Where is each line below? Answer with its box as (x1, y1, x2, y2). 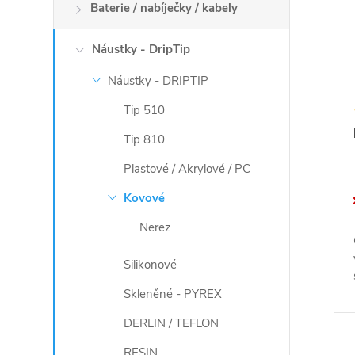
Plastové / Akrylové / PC (124, 161, 251, 177)
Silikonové (124, 257, 177, 273)
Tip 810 (124, 132, 166, 147)
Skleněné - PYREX (124, 286, 223, 302)
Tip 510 (124, 102, 166, 118)
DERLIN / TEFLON (124, 315, 219, 331)
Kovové (124, 190, 166, 206)
